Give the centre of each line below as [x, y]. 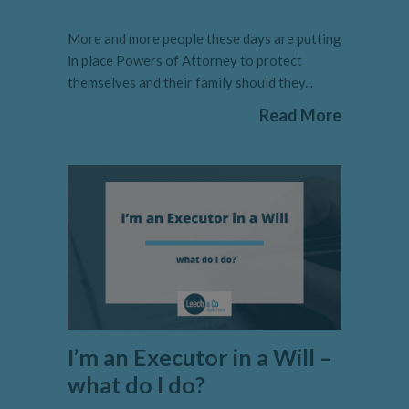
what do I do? [136, 385]
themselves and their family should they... [190, 83]
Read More [300, 115]
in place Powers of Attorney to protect [185, 61]
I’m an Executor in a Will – [200, 357]
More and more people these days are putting [204, 39]
